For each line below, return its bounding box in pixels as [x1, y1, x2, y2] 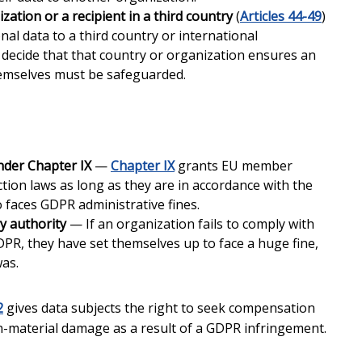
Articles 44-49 [240, 7, 322, 25]
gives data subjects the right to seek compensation [3, 299, 315, 317]
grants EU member [175, 157, 293, 175]
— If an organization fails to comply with [66, 215, 314, 233]
